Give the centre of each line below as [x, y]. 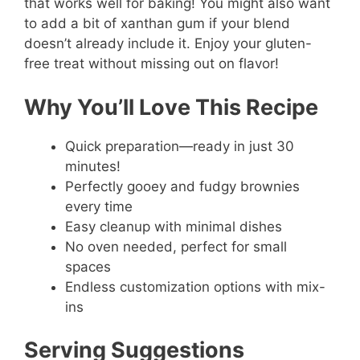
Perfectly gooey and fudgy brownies [182, 186]
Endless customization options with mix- [195, 286]
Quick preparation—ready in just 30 [180, 146]
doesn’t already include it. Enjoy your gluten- [168, 44]
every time [99, 206]
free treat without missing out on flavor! [151, 64]
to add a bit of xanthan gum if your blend [157, 24]
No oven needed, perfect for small [176, 246]
